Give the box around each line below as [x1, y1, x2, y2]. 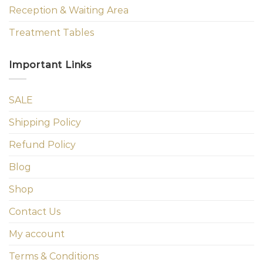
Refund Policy [9, 139, 76, 151]
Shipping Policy [9, 117, 81, 129]
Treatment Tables [9, 26, 94, 38]
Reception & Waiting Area [9, 4, 129, 16]
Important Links [9, 59, 92, 70]
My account [9, 228, 65, 240]
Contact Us [9, 206, 60, 218]
